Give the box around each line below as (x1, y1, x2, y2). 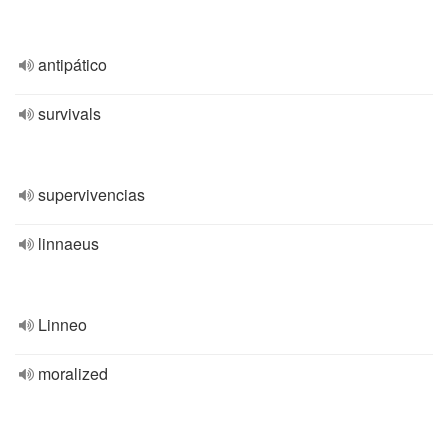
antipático (38, 53, 107, 76)
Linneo (38, 313, 87, 336)
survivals (38, 102, 101, 125)
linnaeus (38, 232, 99, 255)
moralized (38, 362, 108, 385)
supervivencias (38, 183, 145, 206)
